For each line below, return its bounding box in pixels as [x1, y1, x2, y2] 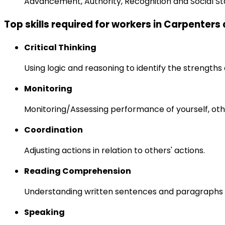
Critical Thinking [24, 41, 96, 53]
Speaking [24, 206, 65, 218]
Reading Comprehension [24, 165, 131, 177]
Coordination [24, 124, 83, 136]
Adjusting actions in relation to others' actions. [24, 144, 205, 156]
